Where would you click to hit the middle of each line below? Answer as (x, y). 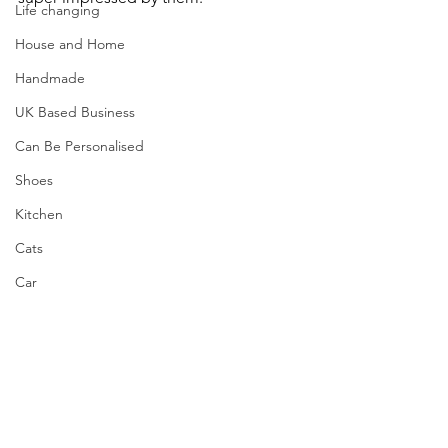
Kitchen (39, 214)
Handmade (50, 78)
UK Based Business (75, 112)
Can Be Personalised (79, 146)
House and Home (70, 44)
